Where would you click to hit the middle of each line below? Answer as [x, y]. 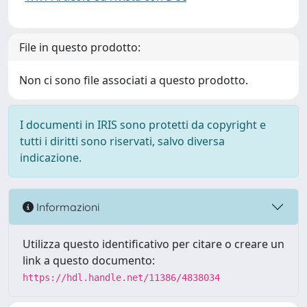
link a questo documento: [89, 260]
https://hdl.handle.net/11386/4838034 [121, 278]
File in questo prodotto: [80, 47]
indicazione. [51, 158]
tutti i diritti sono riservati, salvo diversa [122, 141]
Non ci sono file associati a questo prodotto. [134, 80]
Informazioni [66, 207]
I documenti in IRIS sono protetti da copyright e [143, 125]
